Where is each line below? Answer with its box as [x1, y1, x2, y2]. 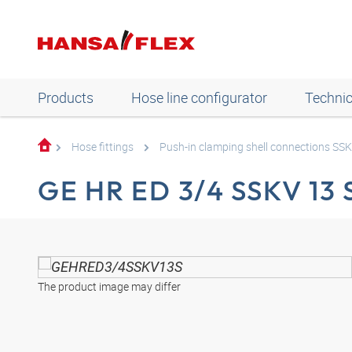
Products [38, 88, 93, 107]
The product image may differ [38, 279, 181, 294]
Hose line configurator [131, 88, 267, 107]
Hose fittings [71, 139, 134, 154]
